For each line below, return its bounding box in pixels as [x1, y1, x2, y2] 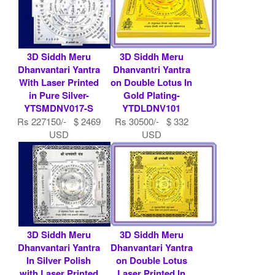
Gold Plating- [123, 88, 180, 102]
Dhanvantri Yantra [112, 62, 190, 76]
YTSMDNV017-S [24, 101, 94, 115]
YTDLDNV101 [122, 101, 180, 115]
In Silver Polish [26, 253, 91, 267]
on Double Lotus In [110, 75, 192, 89]
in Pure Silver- [28, 88, 89, 102]
